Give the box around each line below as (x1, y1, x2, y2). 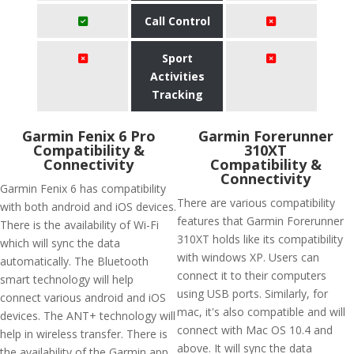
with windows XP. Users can (177, 250, 319, 265)
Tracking (151, 87, 203, 102)
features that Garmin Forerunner (177, 213, 344, 228)
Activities (149, 69, 205, 84)
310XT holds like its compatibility (177, 232, 343, 247)
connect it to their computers (177, 268, 326, 283)
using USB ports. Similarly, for (177, 286, 328, 301)
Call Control (144, 13, 210, 28)
